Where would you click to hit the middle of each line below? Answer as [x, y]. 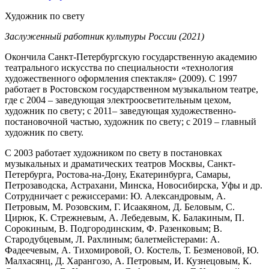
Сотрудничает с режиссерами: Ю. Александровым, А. [115, 196]
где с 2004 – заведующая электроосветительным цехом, [118, 100]
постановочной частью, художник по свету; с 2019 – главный [131, 122]
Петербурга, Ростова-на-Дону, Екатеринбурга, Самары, [118, 175]
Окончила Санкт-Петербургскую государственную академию [131, 57]
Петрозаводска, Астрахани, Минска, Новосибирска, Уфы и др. [134, 186]
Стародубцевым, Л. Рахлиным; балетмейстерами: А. [112, 240]
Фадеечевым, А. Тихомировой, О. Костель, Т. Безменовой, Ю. [132, 250]
